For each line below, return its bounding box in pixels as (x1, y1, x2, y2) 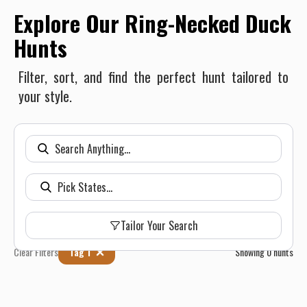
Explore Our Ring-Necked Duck (14, 7, 291, 39)
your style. (19, 86, 72, 106)
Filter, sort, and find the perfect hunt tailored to (19, 66, 288, 87)
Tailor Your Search (120, 217, 198, 234)
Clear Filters (14, 245, 58, 259)
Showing (235, 245, 267, 259)
